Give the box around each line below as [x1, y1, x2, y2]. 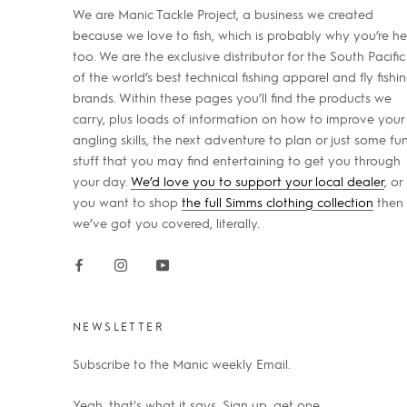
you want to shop [73, 194, 182, 210]
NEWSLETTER [73, 319, 164, 333]
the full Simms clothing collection [182, 194, 373, 210]
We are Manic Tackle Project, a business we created [73, 5, 373, 22]
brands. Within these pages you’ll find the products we [73, 89, 392, 105]
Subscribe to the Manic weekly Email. [73, 355, 291, 372]
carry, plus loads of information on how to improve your [73, 110, 404, 126]
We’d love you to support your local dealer [131, 173, 384, 189]
